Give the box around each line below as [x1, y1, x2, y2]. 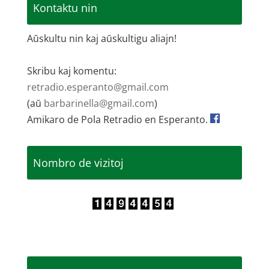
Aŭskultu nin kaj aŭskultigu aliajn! [26, 32, 177, 45]
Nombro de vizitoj [32, 156, 124, 170]
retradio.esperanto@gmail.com [26, 80, 169, 94]
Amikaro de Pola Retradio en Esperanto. [26, 113, 210, 126]
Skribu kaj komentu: [26, 64, 116, 77]
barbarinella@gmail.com [43, 97, 154, 110]
